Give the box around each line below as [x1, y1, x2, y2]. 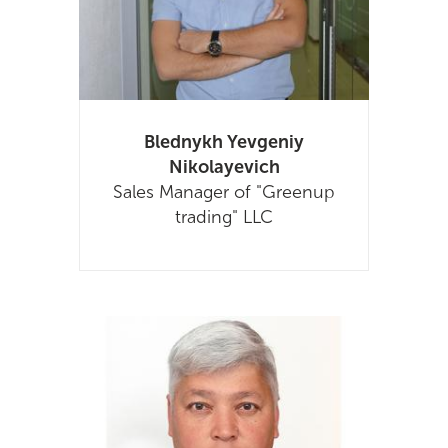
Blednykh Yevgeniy [144, 131, 304, 154]
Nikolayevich [168, 156, 280, 179]
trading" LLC [175, 206, 273, 229]
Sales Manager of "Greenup [113, 181, 335, 204]
